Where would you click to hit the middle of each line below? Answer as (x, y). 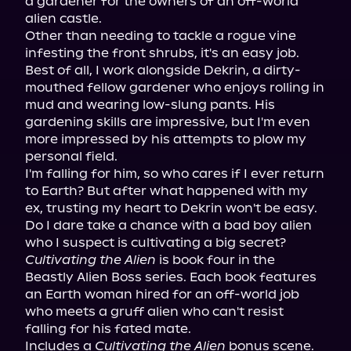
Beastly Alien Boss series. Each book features (171, 277)
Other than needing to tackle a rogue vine (161, 36)
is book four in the (215, 260)
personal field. (71, 156)
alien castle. (63, 18)
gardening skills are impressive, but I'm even (168, 122)
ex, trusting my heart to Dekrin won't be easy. (171, 208)
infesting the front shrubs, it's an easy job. (162, 53)
